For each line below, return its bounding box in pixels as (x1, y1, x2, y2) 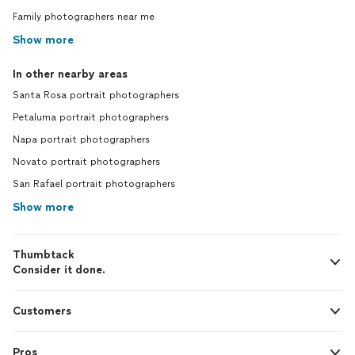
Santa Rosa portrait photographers (13, 90, 179, 101)
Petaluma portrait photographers (13, 112, 169, 123)
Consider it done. (13, 263, 105, 277)
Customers (13, 304, 71, 318)
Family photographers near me (13, 11, 155, 22)
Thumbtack (13, 248, 74, 261)
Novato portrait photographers (13, 156, 160, 167)
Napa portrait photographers (13, 134, 150, 145)
